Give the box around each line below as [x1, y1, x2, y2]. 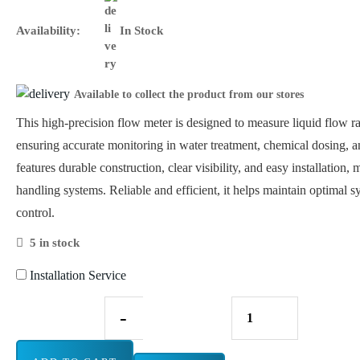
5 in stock [30, 236, 80, 249]
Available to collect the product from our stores [74, 88, 304, 100]
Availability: [16, 24, 80, 37]
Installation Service [27, 268, 126, 282]
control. [16, 206, 55, 219]
